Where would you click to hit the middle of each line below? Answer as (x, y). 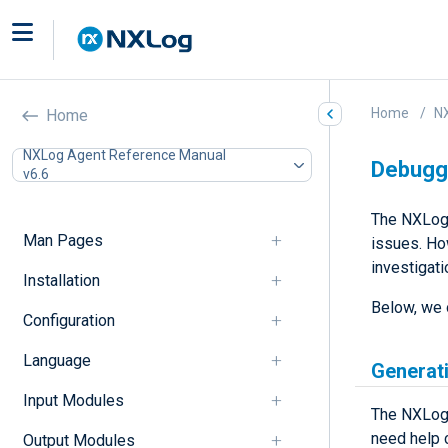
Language (56, 360)
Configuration (68, 320)
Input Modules (73, 400)
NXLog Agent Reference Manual (124, 154)
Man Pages (62, 240)
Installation (61, 280)
